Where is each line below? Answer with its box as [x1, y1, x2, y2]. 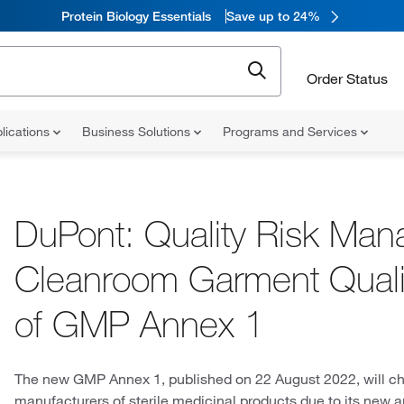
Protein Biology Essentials [60, 7, 211, 24]
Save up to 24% [225, 7, 320, 24]
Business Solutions [82, 124, 194, 140]
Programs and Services [223, 124, 361, 140]
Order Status [307, 69, 388, 87]
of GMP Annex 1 [14, 301, 264, 346]
